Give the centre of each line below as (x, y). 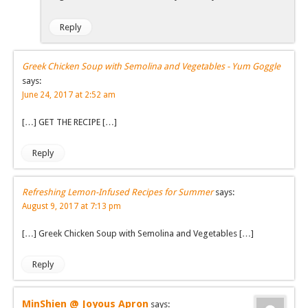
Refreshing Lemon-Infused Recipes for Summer (118, 192)
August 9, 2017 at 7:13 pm (71, 206)
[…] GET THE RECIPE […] (69, 122)
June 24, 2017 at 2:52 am (69, 95)
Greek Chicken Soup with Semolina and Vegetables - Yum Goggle (151, 66)
